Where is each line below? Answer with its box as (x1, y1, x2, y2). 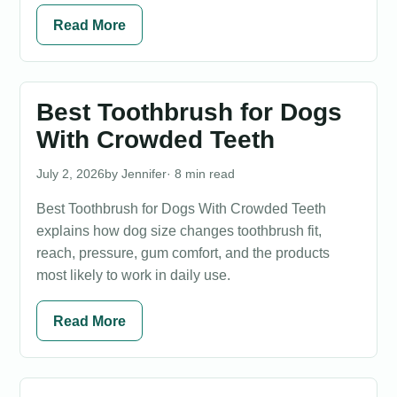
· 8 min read (167, 167, 235, 181)
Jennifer (121, 167, 167, 181)
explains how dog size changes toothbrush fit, (36, 223, 322, 238)
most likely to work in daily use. (36, 268, 230, 283)
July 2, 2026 (36, 167, 105, 181)
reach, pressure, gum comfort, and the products (36, 245, 330, 261)
